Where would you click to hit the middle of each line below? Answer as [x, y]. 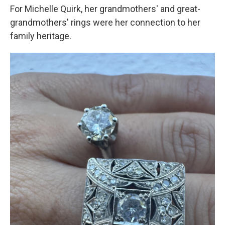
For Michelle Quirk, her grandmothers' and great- [105, 9]
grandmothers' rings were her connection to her [105, 22]
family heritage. [41, 36]
